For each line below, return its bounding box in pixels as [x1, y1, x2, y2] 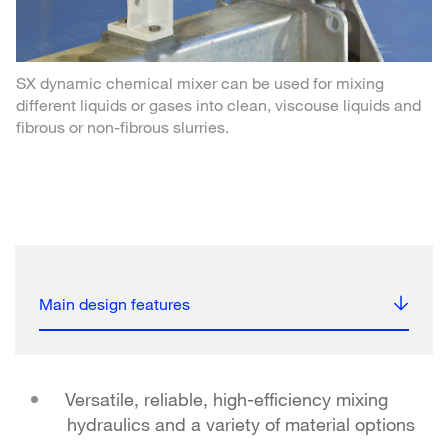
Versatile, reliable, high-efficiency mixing [65, 387, 388, 410]
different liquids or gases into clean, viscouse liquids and [16, 94, 421, 114]
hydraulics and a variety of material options [67, 412, 415, 435]
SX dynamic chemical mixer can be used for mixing [16, 72, 384, 92]
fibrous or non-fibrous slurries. [16, 116, 229, 136]
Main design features [39, 293, 190, 313]
